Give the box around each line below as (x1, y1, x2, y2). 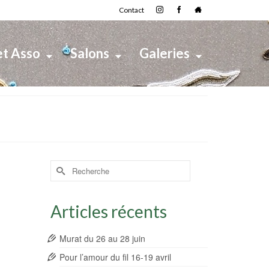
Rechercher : (49, 160, 102, 172)
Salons (70, 45, 109, 61)
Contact (119, 5, 144, 14)
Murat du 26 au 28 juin (59, 232, 145, 244)
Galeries (139, 45, 190, 61)
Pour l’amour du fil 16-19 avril (59, 251, 171, 263)
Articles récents (50, 201, 167, 222)
